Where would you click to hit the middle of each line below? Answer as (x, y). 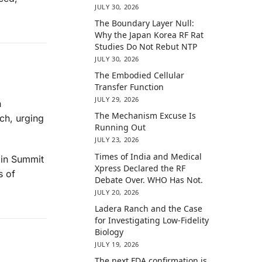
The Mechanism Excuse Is (146, 116)
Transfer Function (130, 87)
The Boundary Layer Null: (145, 23)
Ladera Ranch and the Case (149, 208)
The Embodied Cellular (140, 75)
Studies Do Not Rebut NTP (146, 46)
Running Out (120, 127)
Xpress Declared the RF (140, 168)
